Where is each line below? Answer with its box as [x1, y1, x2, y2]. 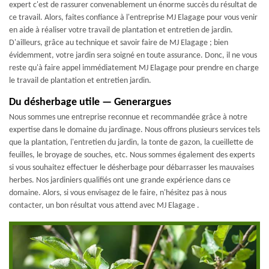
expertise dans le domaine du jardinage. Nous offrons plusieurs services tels [9, 125, 260, 134]
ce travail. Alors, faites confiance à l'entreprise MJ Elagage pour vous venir [9, 13, 258, 22]
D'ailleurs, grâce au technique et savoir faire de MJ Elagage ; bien [9, 38, 228, 47]
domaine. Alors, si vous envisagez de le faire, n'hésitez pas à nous [9, 189, 226, 198]
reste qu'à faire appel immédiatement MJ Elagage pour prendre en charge [9, 64, 259, 73]
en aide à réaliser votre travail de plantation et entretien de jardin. [9, 26, 233, 35]
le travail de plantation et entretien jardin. [9, 76, 151, 85]
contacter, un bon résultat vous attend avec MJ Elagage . [9, 201, 199, 210]
